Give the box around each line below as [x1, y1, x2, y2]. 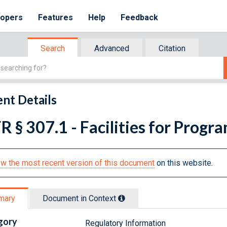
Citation [159, 44, 185, 53]
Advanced [94, 44, 129, 53]
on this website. [155, 158, 213, 168]
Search [41, 44, 65, 53]
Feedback [121, 13, 159, 22]
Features [38, 13, 73, 22]
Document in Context [43, 193, 118, 203]
